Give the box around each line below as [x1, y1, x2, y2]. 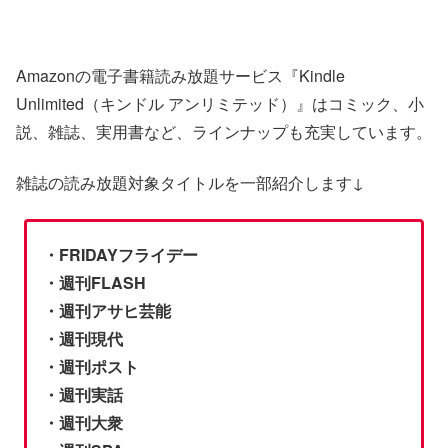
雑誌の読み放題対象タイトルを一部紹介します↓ [16, 170, 364, 194]
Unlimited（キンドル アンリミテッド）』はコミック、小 [16, 92, 424, 116]
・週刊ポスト [43, 355, 140, 379]
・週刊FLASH [43, 271, 147, 295]
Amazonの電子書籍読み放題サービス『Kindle [16, 64, 345, 88]
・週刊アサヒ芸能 [43, 299, 172, 323]
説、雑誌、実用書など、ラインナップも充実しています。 [16, 120, 432, 144]
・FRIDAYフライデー [43, 243, 199, 267]
